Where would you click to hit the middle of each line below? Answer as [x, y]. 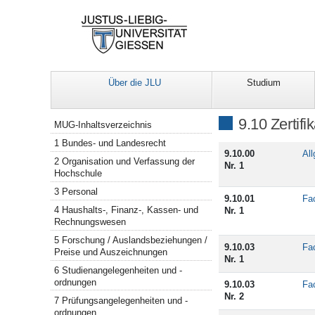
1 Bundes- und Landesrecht [110, 143]
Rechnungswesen [90, 221]
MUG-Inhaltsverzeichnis [103, 125]
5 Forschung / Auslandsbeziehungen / [131, 240]
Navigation [73, 121]
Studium [264, 83]
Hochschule [78, 173]
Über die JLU [135, 83]
